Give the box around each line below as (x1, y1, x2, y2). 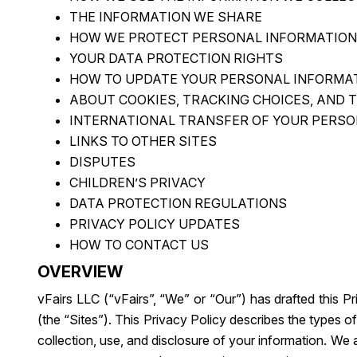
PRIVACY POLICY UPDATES (69, 216, 240, 232)
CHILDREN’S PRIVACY (69, 175, 206, 190)
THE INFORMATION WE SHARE (69, 9, 262, 25)
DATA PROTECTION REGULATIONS (69, 195, 287, 211)
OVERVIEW (37, 262, 123, 281)
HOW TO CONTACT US (69, 237, 209, 253)
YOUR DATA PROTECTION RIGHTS (69, 50, 283, 66)
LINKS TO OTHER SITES (69, 133, 217, 149)
